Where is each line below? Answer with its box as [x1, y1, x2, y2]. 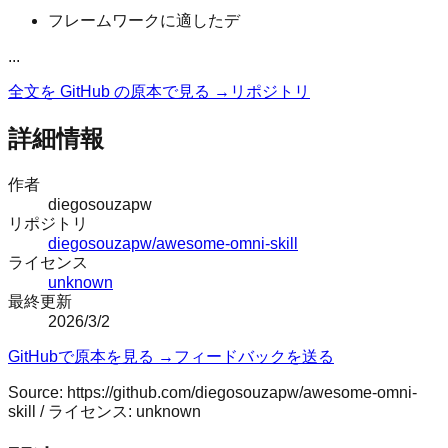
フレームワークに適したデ [48, 12, 240, 30]
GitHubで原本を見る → [8, 348, 174, 366]
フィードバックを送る [174, 348, 334, 366]
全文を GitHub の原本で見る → [8, 83, 230, 101]
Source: [8, 384, 67, 402]
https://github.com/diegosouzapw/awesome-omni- [67, 384, 417, 402]
